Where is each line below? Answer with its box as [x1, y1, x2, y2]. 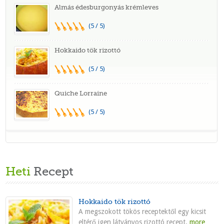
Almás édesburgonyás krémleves [54, 3, 159, 11]
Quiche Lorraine [54, 89, 107, 97]
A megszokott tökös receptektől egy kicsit [78, 207, 206, 216]
